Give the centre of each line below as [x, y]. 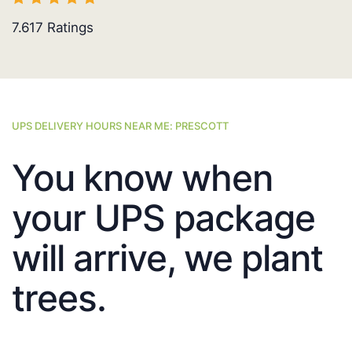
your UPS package [163, 218]
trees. [59, 298]
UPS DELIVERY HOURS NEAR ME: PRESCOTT [120, 126]
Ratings [68, 28]
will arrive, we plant [167, 258]
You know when [142, 178]
